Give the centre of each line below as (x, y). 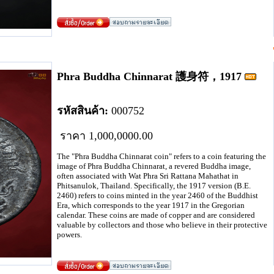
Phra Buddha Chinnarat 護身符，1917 (149, 76)
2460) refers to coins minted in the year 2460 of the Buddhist (157, 195)
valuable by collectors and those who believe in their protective (162, 225)
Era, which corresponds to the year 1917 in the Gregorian (151, 205)
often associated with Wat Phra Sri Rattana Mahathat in (148, 176)
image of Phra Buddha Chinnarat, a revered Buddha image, (154, 166)
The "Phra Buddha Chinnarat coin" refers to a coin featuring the (161, 156)
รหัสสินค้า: (83, 111)
